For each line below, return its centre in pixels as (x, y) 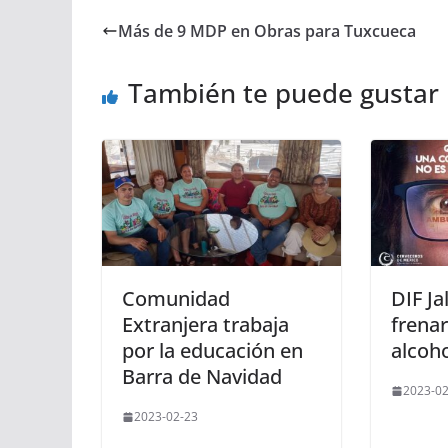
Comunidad (176, 299)
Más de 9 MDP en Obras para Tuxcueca (267, 31)
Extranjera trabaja (205, 325)
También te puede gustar (283, 93)
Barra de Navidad (202, 377)
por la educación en (212, 351)
